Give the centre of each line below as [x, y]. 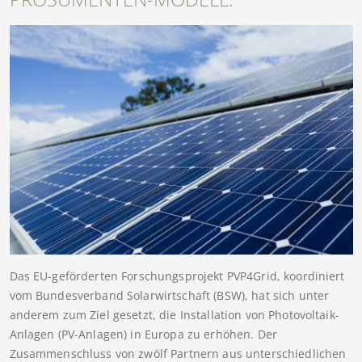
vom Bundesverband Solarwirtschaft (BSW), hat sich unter [169, 296]
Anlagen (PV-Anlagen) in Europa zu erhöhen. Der [143, 335]
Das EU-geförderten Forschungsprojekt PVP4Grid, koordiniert [177, 276]
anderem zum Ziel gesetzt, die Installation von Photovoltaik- [174, 315]
